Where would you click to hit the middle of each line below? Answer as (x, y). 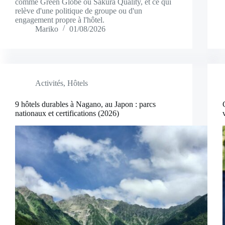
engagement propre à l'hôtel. (60, 20)
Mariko (47, 29)
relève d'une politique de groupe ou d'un (79, 11)
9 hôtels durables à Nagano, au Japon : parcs (85, 104)
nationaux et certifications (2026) (67, 113)
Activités (49, 83)
